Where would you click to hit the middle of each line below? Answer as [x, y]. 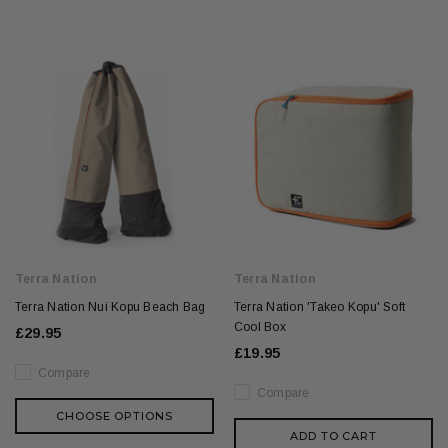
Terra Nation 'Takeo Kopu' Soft [320, 307]
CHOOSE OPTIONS [114, 416]
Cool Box [260, 327]
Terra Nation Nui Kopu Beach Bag [110, 307]
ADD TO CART [333, 436]
